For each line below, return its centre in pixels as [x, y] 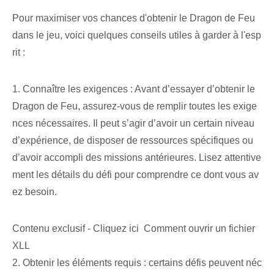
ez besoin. [35, 192]
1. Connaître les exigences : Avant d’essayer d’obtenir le [134, 89]
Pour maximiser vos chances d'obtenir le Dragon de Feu [134, 18]
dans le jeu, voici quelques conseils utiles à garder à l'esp [137, 35]
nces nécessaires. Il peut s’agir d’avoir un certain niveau [133, 124]
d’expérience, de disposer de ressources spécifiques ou [133, 141]
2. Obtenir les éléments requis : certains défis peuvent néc [137, 263]
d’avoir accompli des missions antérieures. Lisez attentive [137, 158]
